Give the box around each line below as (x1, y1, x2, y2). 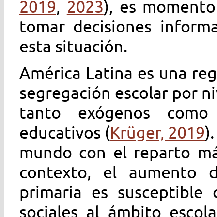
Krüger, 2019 (110, 122, 205, 142)
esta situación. (19, 36, 127, 56)
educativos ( (19, 122, 110, 142)
